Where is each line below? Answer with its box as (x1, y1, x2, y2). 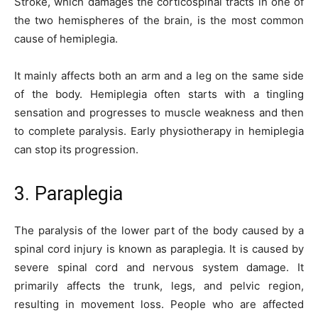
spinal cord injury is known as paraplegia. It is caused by (14, 241, 304, 256)
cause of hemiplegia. (14, 31, 118, 45)
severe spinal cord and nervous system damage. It (14, 260, 304, 274)
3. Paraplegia (14, 182, 123, 205)
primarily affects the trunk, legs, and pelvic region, (14, 278, 304, 292)
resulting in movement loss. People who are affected (14, 297, 304, 311)
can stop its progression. (14, 142, 138, 156)
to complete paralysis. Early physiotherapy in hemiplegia (14, 124, 304, 138)
